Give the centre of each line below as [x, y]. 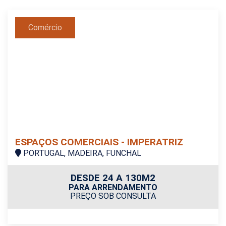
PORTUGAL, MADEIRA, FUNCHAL [81, 153]
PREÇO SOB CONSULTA [113, 196]
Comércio [45, 28]
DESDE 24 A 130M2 [113, 178]
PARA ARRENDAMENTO [113, 188]
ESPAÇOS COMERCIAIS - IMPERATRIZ [99, 142]
